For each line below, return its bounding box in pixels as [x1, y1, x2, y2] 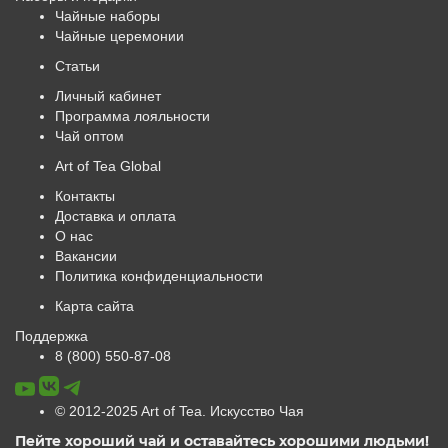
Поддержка [15, 327, 88, 344]
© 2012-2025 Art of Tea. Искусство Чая [55, 402, 304, 419]
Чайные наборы [55, 7, 160, 24]
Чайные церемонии [55, 27, 184, 44]
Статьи [55, 57, 100, 74]
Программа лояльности [55, 107, 210, 124]
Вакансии [55, 247, 117, 264]
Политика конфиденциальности [55, 267, 263, 284]
